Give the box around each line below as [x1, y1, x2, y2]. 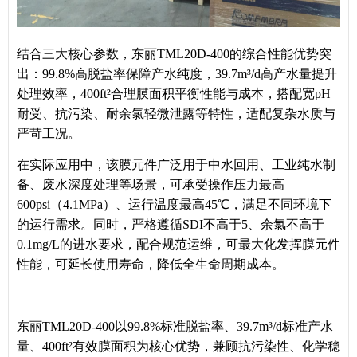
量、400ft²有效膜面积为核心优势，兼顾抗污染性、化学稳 [17, 339, 340, 354]
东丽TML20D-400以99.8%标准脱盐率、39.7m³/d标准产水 [17, 320, 333, 334]
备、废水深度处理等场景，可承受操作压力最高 [17, 178, 284, 192]
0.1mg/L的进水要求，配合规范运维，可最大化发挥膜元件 [17, 237, 340, 252]
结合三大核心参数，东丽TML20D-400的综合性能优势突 [17, 47, 331, 61]
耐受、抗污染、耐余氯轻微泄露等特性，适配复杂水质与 [17, 107, 335, 121]
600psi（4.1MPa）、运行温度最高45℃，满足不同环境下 [17, 198, 331, 212]
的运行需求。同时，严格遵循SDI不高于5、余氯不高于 [17, 218, 324, 232]
